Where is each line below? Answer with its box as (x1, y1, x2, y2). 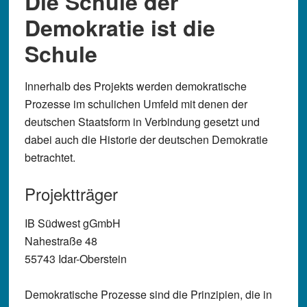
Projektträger (24, 182, 118, 206)
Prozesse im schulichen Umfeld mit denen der (24, 96, 247, 112)
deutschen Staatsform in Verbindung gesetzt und (24, 114, 260, 130)
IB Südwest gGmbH (24, 215, 121, 231)
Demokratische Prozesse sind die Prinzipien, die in (24, 286, 272, 302)
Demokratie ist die (24, 12, 215, 43)
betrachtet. (24, 149, 75, 165)
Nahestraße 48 (24, 233, 97, 249)
